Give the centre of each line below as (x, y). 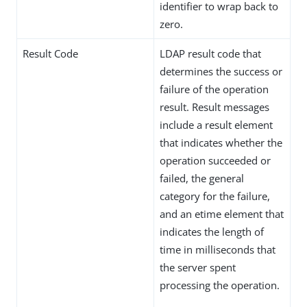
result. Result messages (214, 107)
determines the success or (221, 71)
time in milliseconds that (218, 249)
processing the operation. (220, 285)
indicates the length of (212, 232)
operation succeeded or (215, 160)
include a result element (216, 125)
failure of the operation (214, 89)
